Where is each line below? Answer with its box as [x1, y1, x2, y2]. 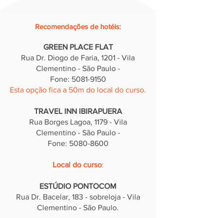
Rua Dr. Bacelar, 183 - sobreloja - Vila [16, 193, 140, 201]
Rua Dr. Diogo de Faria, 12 [21, 54, 108, 62]
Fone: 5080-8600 [47, 139, 109, 147]
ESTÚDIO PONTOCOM [39, 182, 116, 190]
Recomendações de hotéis [35, 22, 119, 31]
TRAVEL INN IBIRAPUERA [34, 107, 122, 115]
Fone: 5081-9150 [50, 75, 106, 83]
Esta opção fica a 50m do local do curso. [10, 86, 146, 94]
